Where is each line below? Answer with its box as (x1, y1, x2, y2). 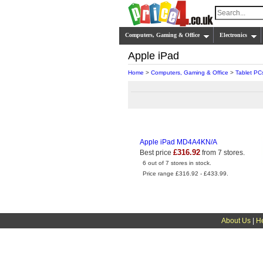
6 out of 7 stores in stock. (143, 160, 211, 166)
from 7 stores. (200, 149, 245, 157)
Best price (140, 149, 173, 157)
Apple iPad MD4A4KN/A (140, 138, 217, 146)
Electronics (220, 32, 247, 38)
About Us (221, 217, 251, 225)
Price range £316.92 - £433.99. (143, 170, 228, 177)
